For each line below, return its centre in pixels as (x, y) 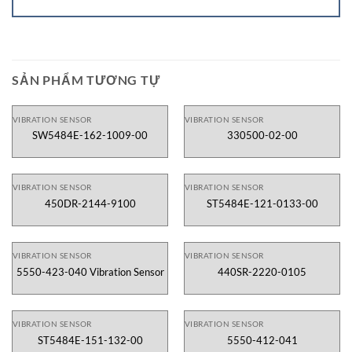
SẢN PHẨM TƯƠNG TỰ (86, 80)
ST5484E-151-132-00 (90, 340)
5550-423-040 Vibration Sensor (90, 271)
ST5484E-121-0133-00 (262, 203)
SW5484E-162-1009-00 (90, 135)
